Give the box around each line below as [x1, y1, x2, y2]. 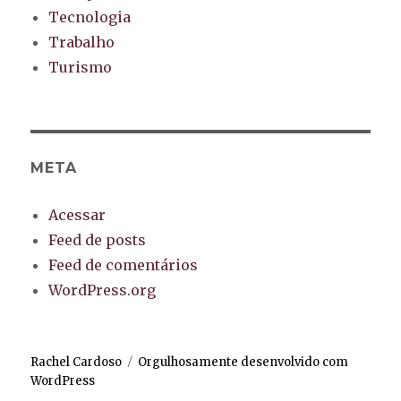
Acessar [48, 205, 107, 224]
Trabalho [48, 32, 115, 51]
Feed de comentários [48, 255, 199, 274]
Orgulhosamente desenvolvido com [138, 354, 349, 370]
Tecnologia [48, 7, 132, 26]
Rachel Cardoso [30, 354, 123, 370]
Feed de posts [48, 230, 147, 249]
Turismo [48, 57, 113, 76]
